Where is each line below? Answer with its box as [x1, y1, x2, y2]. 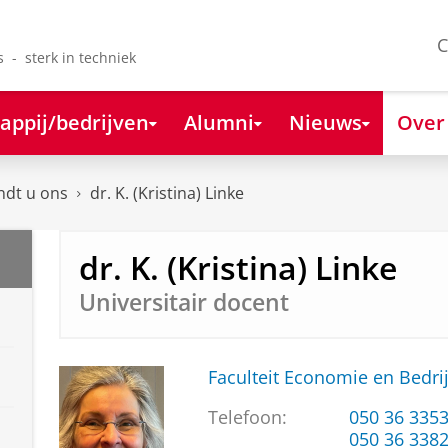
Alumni [183, 107, 254, 136]
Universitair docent [78, 286, 289, 318]
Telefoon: [207, 405, 287, 430]
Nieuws [288, 107, 362, 136]
